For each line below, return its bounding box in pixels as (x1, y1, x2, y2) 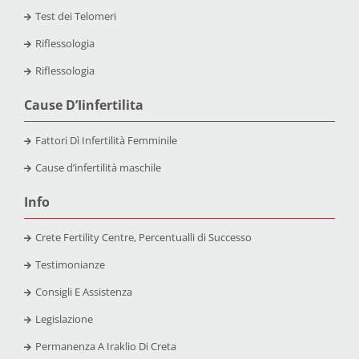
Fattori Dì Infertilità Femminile (34, 133, 177, 148)
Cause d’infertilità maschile (34, 160, 161, 175)
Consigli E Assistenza (34, 284, 132, 300)
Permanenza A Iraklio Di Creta (34, 339, 176, 354)
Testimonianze (34, 257, 105, 272)
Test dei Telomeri (34, 9, 116, 24)
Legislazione (34, 312, 93, 327)
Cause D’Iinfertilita (23, 96, 143, 115)
